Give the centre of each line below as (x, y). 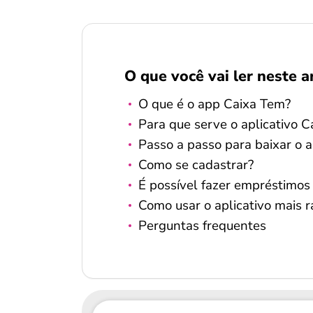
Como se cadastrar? (196, 165)
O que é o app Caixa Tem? (214, 104)
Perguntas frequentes (202, 226)
